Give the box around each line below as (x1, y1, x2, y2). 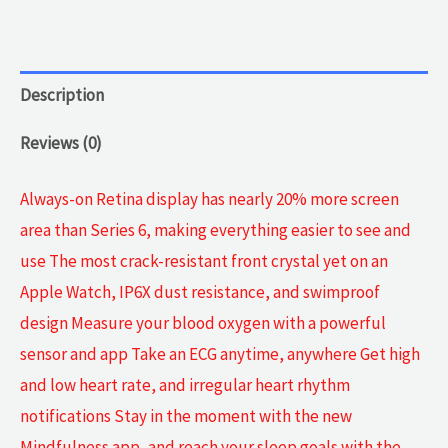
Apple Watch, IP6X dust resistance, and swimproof (20, 281, 380, 304)
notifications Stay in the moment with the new (20, 405, 352, 428)
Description (20, 83, 104, 106)
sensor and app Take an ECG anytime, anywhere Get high (20, 343, 420, 366)
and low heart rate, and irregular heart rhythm (20, 374, 350, 397)
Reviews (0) (20, 131, 102, 154)
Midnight (19, 9, 84, 32)
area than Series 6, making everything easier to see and (20, 219, 411, 242)
